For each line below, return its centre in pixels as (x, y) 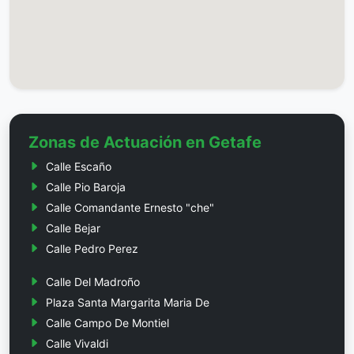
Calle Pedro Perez (92, 248)
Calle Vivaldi (77, 343)
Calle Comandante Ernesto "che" (130, 207)
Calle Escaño (79, 166)
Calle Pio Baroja (86, 186)
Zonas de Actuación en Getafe (145, 142)
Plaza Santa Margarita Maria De (128, 302)
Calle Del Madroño (93, 281)
